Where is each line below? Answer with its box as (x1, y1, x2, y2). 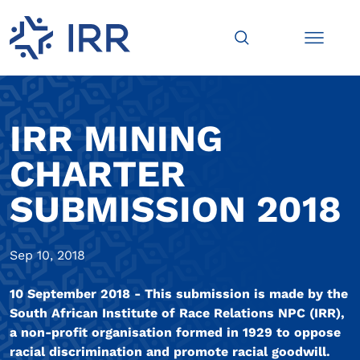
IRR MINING (10, 117, 223, 161)
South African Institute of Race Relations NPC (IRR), (10, 305, 345, 321)
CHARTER (10, 152, 186, 196)
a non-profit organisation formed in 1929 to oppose (10, 325, 341, 341)
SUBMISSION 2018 (10, 187, 342, 231)
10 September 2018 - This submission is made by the (10, 286, 348, 302)
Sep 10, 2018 (10, 247, 85, 264)
